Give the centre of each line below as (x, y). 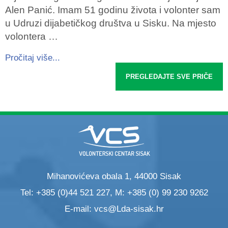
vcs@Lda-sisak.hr (129, 209)
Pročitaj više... (33, 58)
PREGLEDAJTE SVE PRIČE (169, 77)
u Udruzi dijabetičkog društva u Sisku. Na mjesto (111, 23)
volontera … (32, 37)
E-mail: (79, 209)
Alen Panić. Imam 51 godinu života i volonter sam (113, 10)
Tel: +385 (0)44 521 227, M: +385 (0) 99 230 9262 (114, 193)
